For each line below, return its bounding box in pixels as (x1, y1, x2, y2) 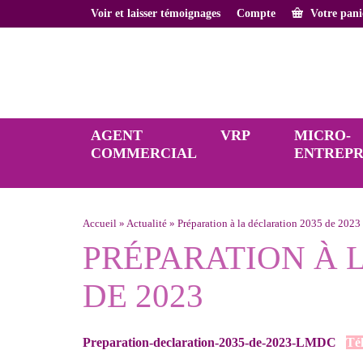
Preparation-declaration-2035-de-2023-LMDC (83, 335, 336, 350)
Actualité (126, 217, 167, 230)
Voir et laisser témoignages (91, 7, 220, 19)
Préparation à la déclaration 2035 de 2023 (177, 217, 361, 230)
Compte (237, 7, 275, 19)
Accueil (83, 217, 117, 230)
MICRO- (293, 127, 351, 144)
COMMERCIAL (91, 145, 197, 162)
